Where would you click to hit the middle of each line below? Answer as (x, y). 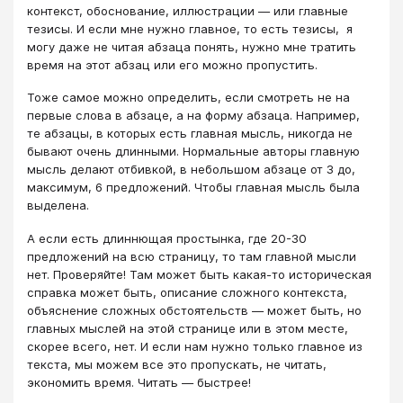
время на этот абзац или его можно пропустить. (172, 65)
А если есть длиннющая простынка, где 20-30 (167, 238)
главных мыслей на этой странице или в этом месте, (188, 328)
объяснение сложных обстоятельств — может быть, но (194, 310)
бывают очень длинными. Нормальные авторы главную (193, 152)
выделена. (58, 206)
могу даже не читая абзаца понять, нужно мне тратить (192, 47)
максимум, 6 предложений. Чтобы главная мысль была (193, 188)
